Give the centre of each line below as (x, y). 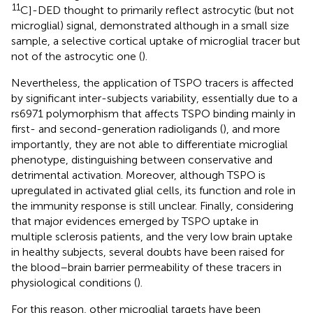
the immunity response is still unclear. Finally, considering (152, 205)
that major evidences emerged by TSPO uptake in (135, 221)
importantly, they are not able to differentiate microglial (150, 144)
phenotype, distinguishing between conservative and (142, 159)
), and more (252, 129)
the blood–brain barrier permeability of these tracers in (146, 267)
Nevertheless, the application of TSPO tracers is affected (152, 82)
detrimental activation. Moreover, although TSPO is (138, 175)
